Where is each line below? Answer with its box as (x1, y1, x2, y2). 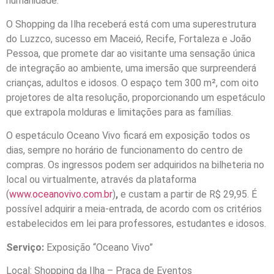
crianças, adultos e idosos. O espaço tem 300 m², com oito (6, 76, 259, 89)
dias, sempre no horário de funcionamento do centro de (6, 144, 243, 157)
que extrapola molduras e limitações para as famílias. (6, 106, 233, 118)
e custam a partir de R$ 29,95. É (120, 188, 257, 201)
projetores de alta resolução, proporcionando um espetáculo (6, 91, 265, 103)
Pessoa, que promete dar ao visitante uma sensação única (6, 47, 255, 59)
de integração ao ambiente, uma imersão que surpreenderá (6, 62, 256, 74)
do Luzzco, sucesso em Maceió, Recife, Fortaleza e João (6, 32, 251, 45)
